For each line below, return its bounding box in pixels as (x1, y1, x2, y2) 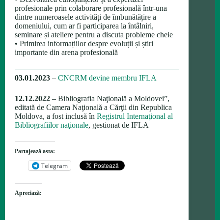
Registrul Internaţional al (97, 112, 173, 120)
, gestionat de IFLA (88, 121, 149, 129)
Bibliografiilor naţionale (15, 121, 88, 129)
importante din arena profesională (15, 48, 118, 56)
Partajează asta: (15, 148, 55, 155)
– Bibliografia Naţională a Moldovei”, (50, 94, 169, 103)
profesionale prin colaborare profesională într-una (15, 4, 167, 12)
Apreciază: (15, 190, 42, 196)
